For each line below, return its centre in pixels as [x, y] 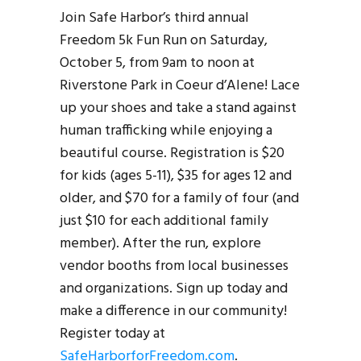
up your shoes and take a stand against [178, 108]
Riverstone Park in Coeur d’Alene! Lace [180, 85]
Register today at [112, 334]
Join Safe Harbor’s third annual [154, 18]
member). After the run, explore [160, 243]
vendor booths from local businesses [174, 266]
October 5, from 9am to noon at [157, 63]
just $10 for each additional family [164, 221]
